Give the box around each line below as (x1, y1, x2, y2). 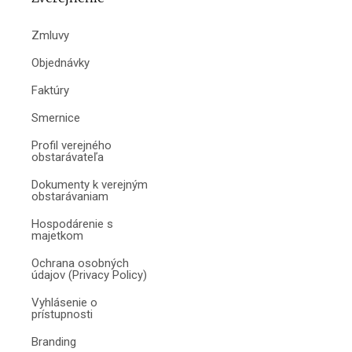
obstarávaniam (31, 189, 108, 203)
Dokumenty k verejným (31, 177, 148, 192)
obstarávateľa (31, 149, 104, 164)
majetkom (31, 228, 83, 243)
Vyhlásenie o (31, 295, 97, 310)
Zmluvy (31, 27, 69, 42)
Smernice (31, 110, 80, 125)
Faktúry (31, 82, 69, 97)
